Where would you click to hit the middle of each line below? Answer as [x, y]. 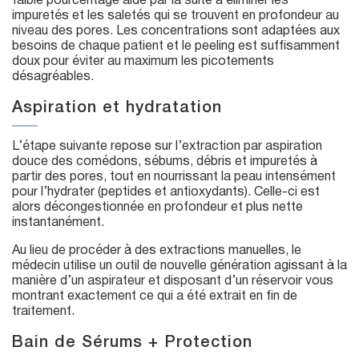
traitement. [43, 311]
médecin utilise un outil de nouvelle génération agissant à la [179, 266]
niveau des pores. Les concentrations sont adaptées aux [176, 31]
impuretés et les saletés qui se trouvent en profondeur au [175, 16]
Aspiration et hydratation [117, 108]
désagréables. [53, 77]
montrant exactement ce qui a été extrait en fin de [155, 296]
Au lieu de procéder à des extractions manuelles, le [157, 250]
